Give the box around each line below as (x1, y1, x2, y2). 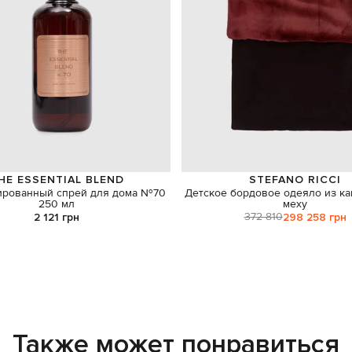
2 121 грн (34, 211, 80, 225)
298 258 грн (282, 211, 346, 225)
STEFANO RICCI (249, 172, 342, 186)
